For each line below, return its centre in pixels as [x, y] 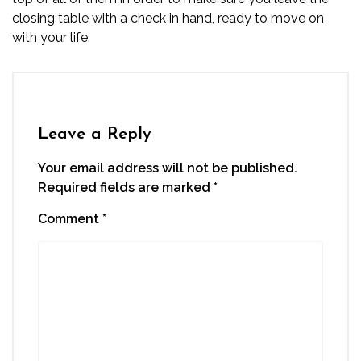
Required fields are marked [126, 187]
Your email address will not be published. [168, 168]
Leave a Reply [95, 134]
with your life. [51, 37]
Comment [70, 219]
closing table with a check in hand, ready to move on [168, 18]
